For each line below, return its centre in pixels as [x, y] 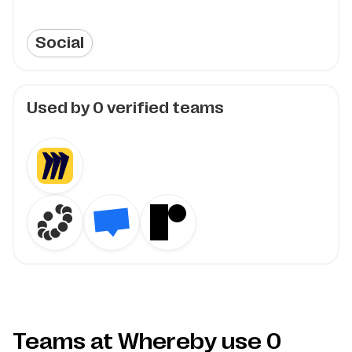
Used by [60, 108]
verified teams [164, 108]
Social [60, 42]
